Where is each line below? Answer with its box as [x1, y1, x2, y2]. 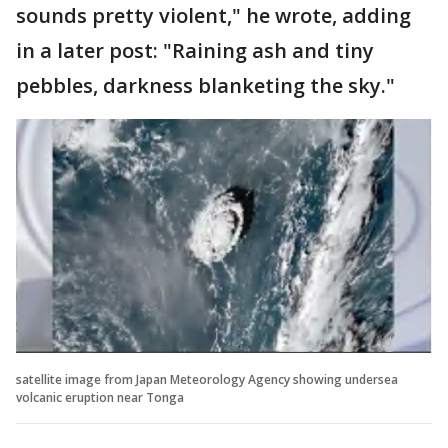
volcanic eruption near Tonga [16, 388, 184, 406]
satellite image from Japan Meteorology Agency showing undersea [16, 370, 398, 388]
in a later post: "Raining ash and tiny [16, 36, 374, 64]
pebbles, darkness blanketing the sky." [16, 71, 395, 99]
